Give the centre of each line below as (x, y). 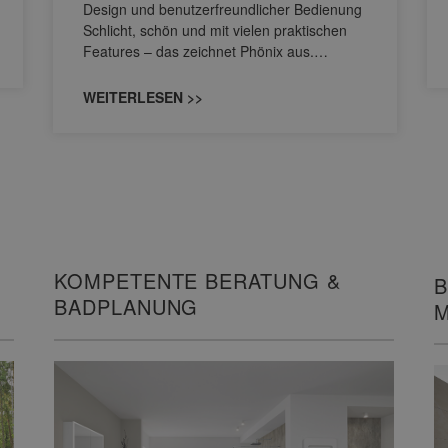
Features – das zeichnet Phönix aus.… (205, 51)
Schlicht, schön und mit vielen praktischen (215, 30)
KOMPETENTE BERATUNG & (197, 281)
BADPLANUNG (126, 307)
